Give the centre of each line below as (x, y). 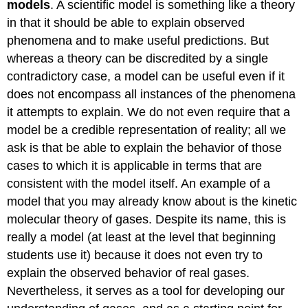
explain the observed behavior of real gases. (129, 273)
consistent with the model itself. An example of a (139, 183)
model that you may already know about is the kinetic (152, 201)
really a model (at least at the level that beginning (142, 237)
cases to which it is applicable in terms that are (135, 165)
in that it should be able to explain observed (126, 22)
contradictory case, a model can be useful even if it (146, 76)
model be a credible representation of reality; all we (147, 130)
